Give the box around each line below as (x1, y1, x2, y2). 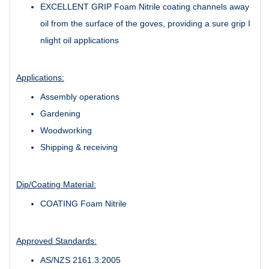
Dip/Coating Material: (16, 179, 96, 189)
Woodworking (40, 125, 92, 135)
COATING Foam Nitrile (40, 198, 127, 208)
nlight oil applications (40, 35, 119, 45)
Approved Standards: (16, 235, 97, 246)
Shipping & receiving (40, 142, 118, 152)
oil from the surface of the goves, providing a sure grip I (40, 18, 250, 28)
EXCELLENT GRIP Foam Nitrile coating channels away (40, 1, 249, 11)
